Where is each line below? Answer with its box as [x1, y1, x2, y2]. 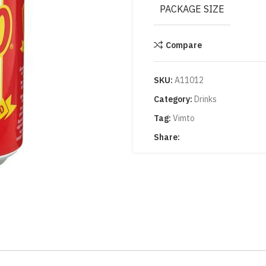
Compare [165, 39, 202, 50]
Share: [154, 132, 180, 142]
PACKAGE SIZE [160, 3, 224, 15]
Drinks [194, 94, 217, 104]
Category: [154, 94, 192, 104]
